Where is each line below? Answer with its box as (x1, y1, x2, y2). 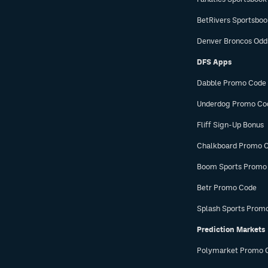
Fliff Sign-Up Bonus (196, 120, 264, 129)
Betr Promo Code (196, 183, 257, 192)
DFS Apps (196, 57, 232, 66)
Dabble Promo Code (196, 78, 266, 87)
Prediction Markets (196, 225, 266, 234)
